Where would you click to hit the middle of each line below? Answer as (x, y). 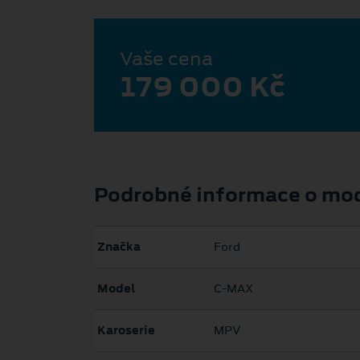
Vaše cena (166, 58)
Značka (119, 247)
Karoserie (126, 331)
